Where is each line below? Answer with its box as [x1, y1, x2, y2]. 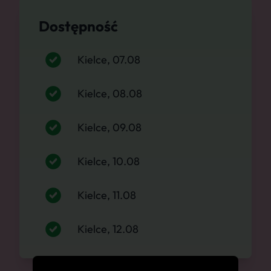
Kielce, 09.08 [77, 120, 142, 134]
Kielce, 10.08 [77, 154, 140, 168]
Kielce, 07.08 [77, 53, 140, 67]
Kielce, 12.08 [77, 222, 139, 236]
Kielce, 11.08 [77, 188, 136, 202]
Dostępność [39, 17, 118, 35]
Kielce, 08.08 [77, 87, 142, 100]
